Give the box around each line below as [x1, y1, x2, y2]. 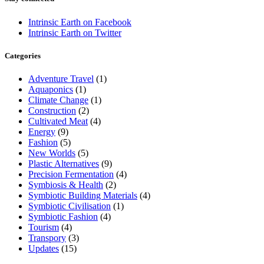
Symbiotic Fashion [28, 211, 98, 222]
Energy [28, 126, 55, 137]
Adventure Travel [28, 73, 94, 84]
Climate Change [28, 94, 88, 105]
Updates [28, 243, 59, 253]
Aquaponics [28, 84, 73, 94]
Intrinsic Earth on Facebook [28, 16, 131, 27]
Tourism [28, 222, 59, 232]
